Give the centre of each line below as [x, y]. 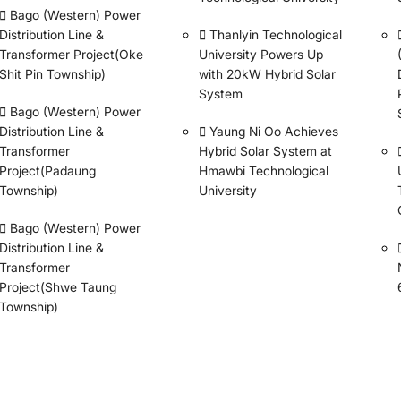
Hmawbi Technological [263, 170]
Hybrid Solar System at [265, 150]
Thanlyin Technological [275, 34]
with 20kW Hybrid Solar [267, 73]
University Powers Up [260, 54]
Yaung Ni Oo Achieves [273, 131]
